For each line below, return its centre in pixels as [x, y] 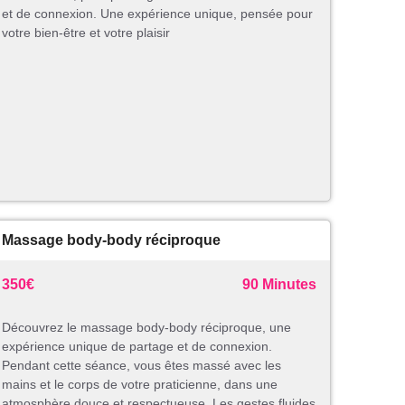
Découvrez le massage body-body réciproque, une [146, 328]
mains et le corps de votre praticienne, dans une [140, 385]
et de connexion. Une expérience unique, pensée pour [157, 14]
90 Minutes [279, 285]
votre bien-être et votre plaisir [86, 33]
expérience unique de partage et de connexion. [137, 347]
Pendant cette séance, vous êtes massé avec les [141, 366]
